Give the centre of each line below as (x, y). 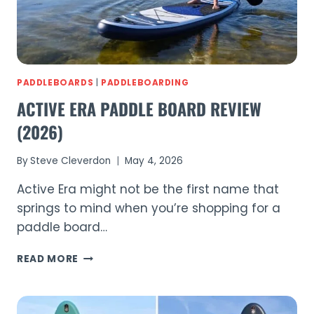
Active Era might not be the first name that (148, 190)
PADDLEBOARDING (145, 82)
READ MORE (48, 259)
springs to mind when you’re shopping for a (149, 209)
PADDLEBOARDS (55, 82)
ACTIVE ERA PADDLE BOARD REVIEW (139, 109)
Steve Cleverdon (71, 161)
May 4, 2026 (154, 161)
